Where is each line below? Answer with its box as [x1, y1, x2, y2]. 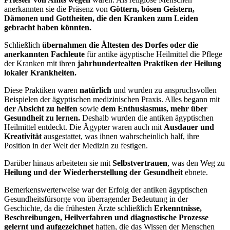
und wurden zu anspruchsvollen [111, 85, 217, 94]
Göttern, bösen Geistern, [110, 4, 195, 13]
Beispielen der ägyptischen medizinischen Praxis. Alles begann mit [4, 94, 220, 104]
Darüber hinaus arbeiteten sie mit [4, 158, 112, 167]
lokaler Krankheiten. [4, 68, 76, 77]
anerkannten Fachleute [4, 49, 85, 59]
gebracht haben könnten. [4, 23, 91, 32]
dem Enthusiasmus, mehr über [101, 104, 207, 113]
